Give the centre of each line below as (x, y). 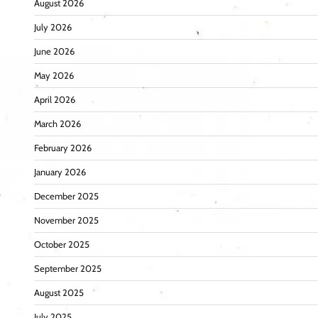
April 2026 (55, 100)
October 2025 (62, 245)
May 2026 (54, 76)
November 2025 (66, 221)
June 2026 (54, 52)
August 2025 (59, 293)
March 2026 (57, 124)
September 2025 (68, 269)
